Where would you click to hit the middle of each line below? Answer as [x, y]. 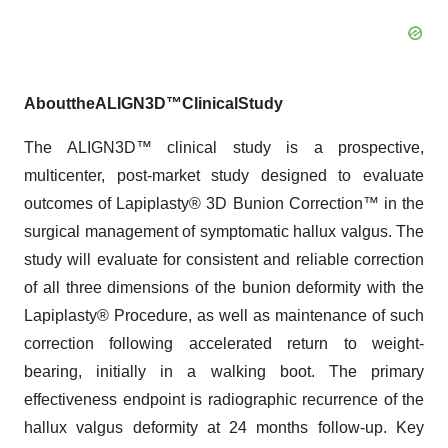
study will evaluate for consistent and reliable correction [224, 260]
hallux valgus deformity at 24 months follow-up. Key [224, 428]
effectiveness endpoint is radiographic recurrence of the [224, 400]
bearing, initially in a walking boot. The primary [224, 372]
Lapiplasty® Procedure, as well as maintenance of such [224, 316]
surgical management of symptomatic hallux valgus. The [224, 232]
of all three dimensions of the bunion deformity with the [224, 288]
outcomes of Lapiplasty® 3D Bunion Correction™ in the [224, 204]
